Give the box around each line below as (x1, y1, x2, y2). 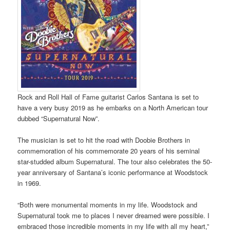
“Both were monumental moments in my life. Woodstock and (17, 200, 198, 210)
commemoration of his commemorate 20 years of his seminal (17, 145, 200, 156)
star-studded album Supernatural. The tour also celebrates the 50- (17, 156, 213, 166)
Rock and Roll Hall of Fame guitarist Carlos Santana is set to (17, 91, 199, 102)
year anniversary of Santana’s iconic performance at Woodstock (17, 167, 208, 177)
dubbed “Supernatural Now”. (17, 113, 100, 123)
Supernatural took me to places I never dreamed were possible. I (17, 210, 210, 221)
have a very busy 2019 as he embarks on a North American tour (17, 102, 208, 112)
